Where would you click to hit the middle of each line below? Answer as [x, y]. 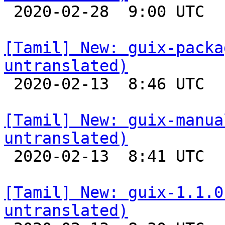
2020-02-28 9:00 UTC [9, 12]
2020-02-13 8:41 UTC [9, 156]
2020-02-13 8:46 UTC [9, 84]
